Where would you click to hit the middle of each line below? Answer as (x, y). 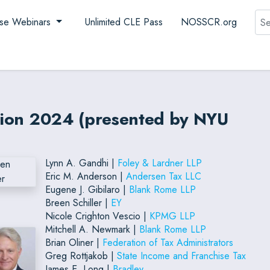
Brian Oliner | (74, 242)
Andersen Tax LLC (163, 176)
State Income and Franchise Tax (181, 256)
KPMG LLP (172, 216)
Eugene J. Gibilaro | (87, 189)
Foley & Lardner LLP (159, 163)
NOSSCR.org (209, 22)
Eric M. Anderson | (85, 176)
